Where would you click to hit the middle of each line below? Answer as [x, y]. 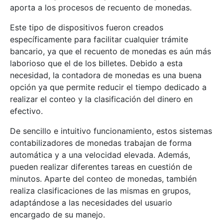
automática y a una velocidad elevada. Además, [100, 155]
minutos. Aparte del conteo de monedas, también [103, 179]
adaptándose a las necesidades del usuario [91, 203]
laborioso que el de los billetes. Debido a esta [96, 63]
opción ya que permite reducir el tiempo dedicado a [108, 87]
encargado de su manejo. [57, 215]
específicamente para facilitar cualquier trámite [99, 40]
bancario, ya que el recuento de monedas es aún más [111, 52]
